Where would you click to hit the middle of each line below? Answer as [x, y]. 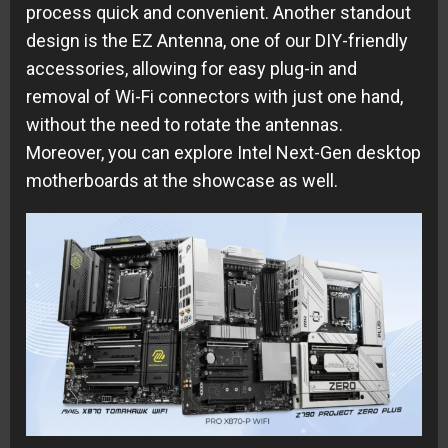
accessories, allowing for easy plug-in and [191, 68]
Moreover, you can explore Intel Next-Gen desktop [223, 152]
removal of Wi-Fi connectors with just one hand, [214, 96]
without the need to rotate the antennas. [184, 124]
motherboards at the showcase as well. [182, 180]
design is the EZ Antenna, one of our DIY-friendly [217, 40]
